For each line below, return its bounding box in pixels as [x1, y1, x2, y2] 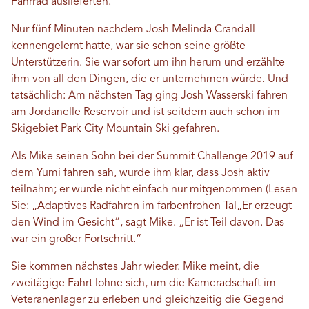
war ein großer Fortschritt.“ [11, 234, 141, 246]
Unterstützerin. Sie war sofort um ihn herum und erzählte [11, 57, 285, 69]
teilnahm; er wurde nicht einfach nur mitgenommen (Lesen [11, 184, 297, 196]
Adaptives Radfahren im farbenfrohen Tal [37, 201, 237, 212]
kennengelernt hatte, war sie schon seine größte [11, 41, 246, 52]
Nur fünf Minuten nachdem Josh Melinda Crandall [11, 24, 255, 36]
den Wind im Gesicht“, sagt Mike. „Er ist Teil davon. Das [11, 217, 284, 229]
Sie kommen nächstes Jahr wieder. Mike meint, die [11, 261, 259, 273]
